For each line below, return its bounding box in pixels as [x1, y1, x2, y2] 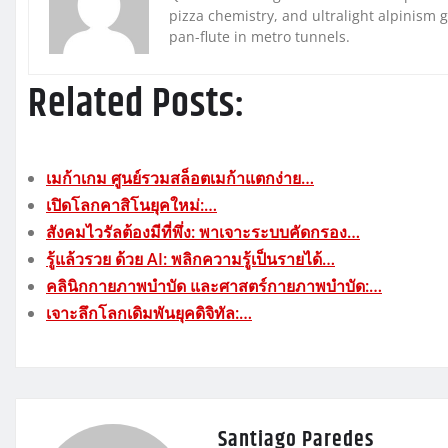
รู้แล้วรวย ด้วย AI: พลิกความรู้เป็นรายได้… [46, 248, 335, 271]
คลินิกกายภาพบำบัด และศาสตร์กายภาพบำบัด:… [46, 275, 382, 298]
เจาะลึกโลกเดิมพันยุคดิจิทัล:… [46, 302, 252, 325]
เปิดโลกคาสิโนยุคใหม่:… [46, 194, 217, 217]
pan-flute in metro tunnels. [169, 27, 350, 47]
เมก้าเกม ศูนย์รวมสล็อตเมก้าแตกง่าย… [46, 167, 314, 190]
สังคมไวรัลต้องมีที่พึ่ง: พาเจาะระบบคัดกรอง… [46, 221, 360, 244]
